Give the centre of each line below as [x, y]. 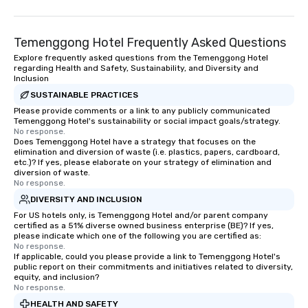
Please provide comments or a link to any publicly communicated [142, 111]
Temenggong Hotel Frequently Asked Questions [150, 43]
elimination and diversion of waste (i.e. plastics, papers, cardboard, [147, 152]
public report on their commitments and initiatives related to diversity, [153, 267]
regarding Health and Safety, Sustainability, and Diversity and [136, 68]
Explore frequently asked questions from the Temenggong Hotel [141, 58]
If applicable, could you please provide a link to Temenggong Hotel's [147, 256]
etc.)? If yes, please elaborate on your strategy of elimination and [143, 162]
